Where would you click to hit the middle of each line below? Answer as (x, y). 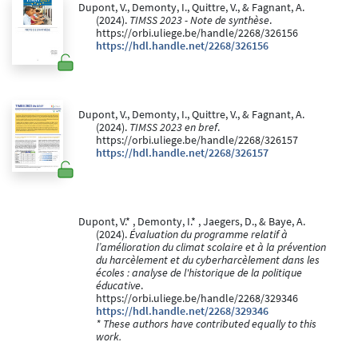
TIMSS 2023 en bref (173, 128)
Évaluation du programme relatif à (209, 235)
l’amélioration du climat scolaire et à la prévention (211, 248)
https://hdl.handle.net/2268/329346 (182, 312)
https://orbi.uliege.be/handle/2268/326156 (197, 34)
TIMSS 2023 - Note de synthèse (199, 21)
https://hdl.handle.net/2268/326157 (182, 153)
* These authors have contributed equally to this (206, 324)
